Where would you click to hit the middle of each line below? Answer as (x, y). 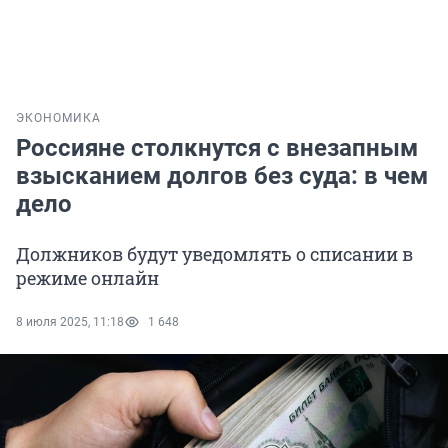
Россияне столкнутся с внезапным (217, 148)
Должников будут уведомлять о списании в (214, 254)
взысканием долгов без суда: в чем (222, 176)
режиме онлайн (87, 278)
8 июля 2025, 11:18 (70, 322)
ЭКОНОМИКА (58, 118)
